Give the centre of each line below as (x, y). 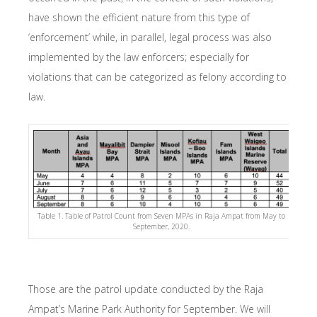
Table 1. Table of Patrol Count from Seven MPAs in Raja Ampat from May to (161, 215)
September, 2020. (161, 226)
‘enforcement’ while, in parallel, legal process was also (150, 37)
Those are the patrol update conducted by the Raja (146, 289)
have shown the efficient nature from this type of (139, 17)
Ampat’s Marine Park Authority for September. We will (149, 309)
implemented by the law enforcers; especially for (139, 57)
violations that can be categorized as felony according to (157, 76)
